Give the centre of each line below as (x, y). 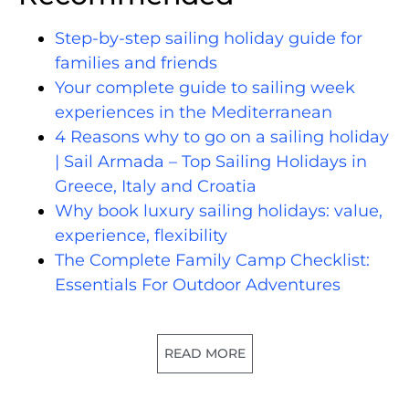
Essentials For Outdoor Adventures (198, 284)
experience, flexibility (141, 235)
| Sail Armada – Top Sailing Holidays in (211, 161)
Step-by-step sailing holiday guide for (209, 38)
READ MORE (204, 353)
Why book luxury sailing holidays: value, (219, 210)
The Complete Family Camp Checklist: (212, 260)
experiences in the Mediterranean (194, 112)
